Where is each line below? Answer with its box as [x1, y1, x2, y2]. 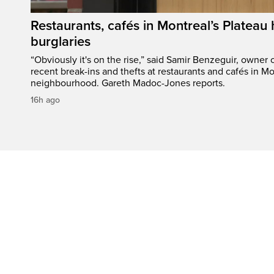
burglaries [31, 34, 91, 50]
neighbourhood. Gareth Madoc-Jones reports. [31, 77, 225, 90]
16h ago [31, 95, 60, 106]
